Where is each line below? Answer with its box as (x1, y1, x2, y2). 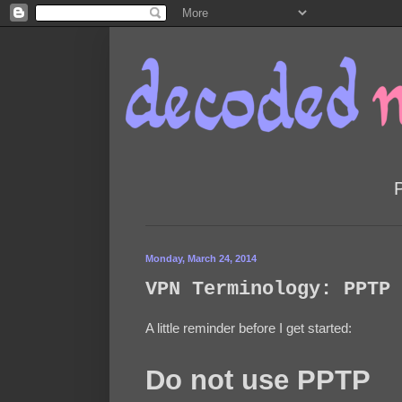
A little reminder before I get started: (145, 320, 352, 336)
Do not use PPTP (145, 364, 371, 397)
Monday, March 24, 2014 (145, 252, 257, 264)
